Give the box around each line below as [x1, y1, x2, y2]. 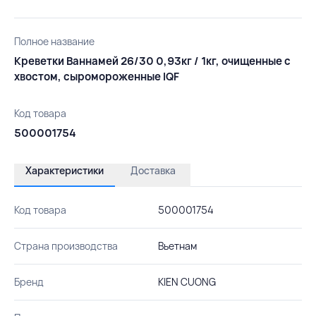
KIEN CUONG [157, 274, 216, 288]
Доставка [130, 163, 176, 177]
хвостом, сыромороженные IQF [14, 68, 179, 84]
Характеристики [25, 163, 104, 177]
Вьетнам [157, 238, 197, 253]
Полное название [14, 34, 95, 48]
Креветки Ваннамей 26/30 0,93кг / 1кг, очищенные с [14, 53, 291, 68]
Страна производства [14, 238, 118, 253]
